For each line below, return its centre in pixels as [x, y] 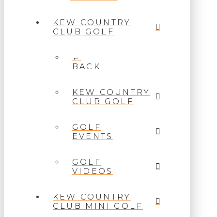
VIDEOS [93, 171]
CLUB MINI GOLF [98, 206]
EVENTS [93, 137]
